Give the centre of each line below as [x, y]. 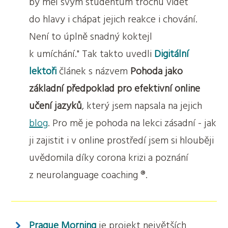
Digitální [172, 54]
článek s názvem [94, 72]
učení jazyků [56, 106]
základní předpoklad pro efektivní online [115, 89]
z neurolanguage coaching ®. [89, 175]
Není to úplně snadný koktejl [91, 37]
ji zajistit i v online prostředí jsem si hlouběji [122, 141]
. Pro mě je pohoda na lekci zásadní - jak [132, 123]
